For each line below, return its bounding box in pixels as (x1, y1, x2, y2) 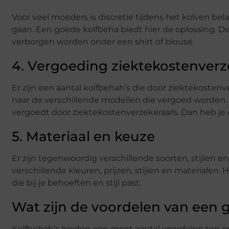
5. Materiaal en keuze (12, 128, 155, 145)
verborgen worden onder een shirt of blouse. (12, 36, 194, 47)
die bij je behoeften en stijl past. (12, 177, 141, 188)
